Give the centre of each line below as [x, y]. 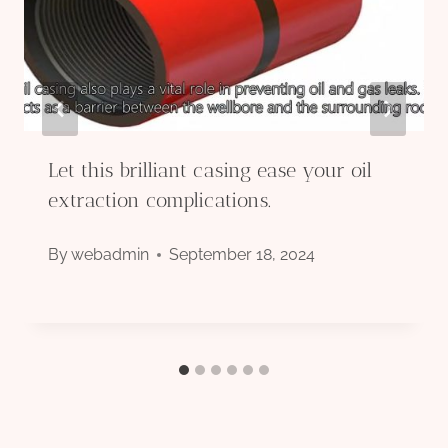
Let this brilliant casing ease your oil [210, 170]
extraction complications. [159, 200]
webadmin [110, 255]
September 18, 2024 [242, 255]
